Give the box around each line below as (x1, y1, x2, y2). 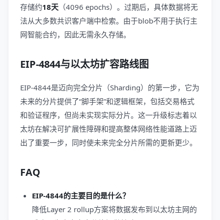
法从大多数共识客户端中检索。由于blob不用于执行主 (20, 16, 197, 26)
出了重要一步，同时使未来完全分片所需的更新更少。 (20, 137, 197, 147)
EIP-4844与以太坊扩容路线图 (20, 57, 149, 71)
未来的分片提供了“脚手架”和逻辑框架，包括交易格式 (20, 96, 194, 106)
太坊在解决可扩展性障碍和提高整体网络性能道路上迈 (20, 124, 197, 134)
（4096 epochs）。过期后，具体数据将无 (58, 2, 198, 12)
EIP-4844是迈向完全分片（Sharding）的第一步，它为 (20, 82, 199, 92)
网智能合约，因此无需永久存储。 (20, 29, 131, 39)
